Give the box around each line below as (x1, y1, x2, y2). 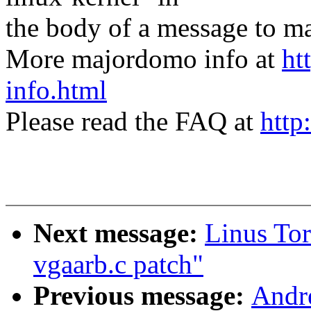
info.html (6, 75, 107, 106)
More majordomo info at (6, 44, 282, 74)
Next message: (33, 218, 205, 249)
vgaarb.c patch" (33, 249, 203, 280)
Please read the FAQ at (6, 106, 260, 137)
